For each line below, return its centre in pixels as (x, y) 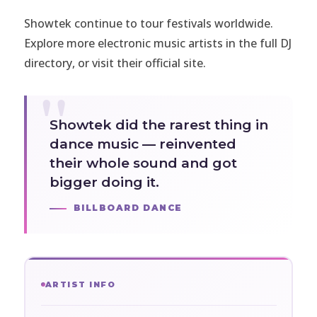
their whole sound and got (143, 163)
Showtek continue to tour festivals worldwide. (149, 24)
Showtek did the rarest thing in (159, 125)
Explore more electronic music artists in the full (152, 44)
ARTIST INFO (80, 284)
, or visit (94, 63)
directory (48, 63)
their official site (160, 63)
